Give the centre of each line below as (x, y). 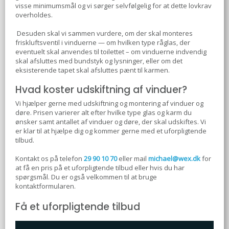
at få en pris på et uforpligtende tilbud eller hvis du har (100, 167)
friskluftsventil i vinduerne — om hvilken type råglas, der (102, 42)
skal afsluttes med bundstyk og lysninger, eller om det (99, 61)
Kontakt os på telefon (49, 158)
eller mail (132, 158)
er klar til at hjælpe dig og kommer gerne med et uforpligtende (111, 131)
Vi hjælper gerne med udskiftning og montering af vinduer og (109, 103)
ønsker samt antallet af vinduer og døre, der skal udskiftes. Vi (110, 121)
